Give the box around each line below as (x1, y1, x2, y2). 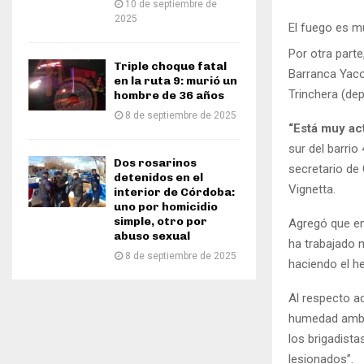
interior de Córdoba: (114, 185, 235, 199)
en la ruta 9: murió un (114, 74, 237, 88)
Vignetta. (288, 182, 336, 197)
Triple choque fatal (114, 59, 227, 73)
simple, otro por (114, 214, 207, 228)
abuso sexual (114, 229, 190, 243)
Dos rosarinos (114, 156, 197, 170)
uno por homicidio (114, 200, 218, 214)
